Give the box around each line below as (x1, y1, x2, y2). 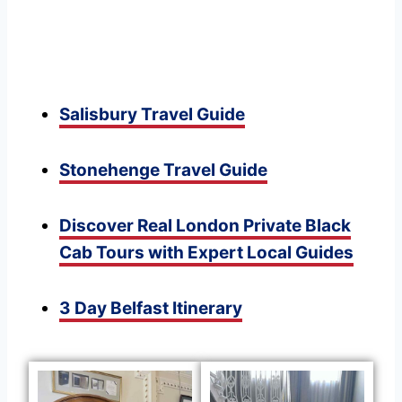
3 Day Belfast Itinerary (59, 297, 242, 319)
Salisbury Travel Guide (59, 103, 245, 125)
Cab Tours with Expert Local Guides (59, 241, 354, 263)
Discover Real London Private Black (59, 214, 351, 236)
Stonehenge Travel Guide (59, 159, 267, 180)
